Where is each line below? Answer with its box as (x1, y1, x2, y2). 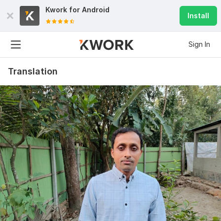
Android (82, 5, 110, 14)
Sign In (188, 40, 210, 48)
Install (187, 11, 209, 20)
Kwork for (45, 5, 82, 14)
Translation (8, 66, 58, 76)
